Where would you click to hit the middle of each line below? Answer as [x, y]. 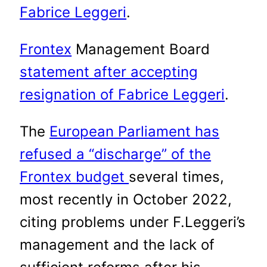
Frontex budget [74, 176]
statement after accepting [109, 72]
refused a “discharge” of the [116, 154]
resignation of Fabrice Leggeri [122, 94]
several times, [177, 176]
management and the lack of [117, 244]
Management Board [141, 49]
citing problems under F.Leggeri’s [133, 222]
